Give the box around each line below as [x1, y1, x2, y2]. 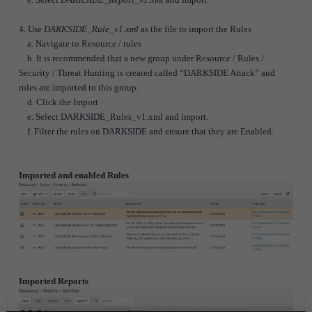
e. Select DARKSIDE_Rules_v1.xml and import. [19, 111, 208, 122]
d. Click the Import [19, 97, 98, 107]
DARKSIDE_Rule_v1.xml [44, 24, 139, 34]
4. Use [19, 24, 44, 34]
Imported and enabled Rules [19, 170, 129, 180]
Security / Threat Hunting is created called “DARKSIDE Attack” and [19, 68, 275, 78]
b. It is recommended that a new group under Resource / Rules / [19, 53, 264, 63]
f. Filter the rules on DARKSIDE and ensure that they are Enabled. [19, 126, 274, 136]
